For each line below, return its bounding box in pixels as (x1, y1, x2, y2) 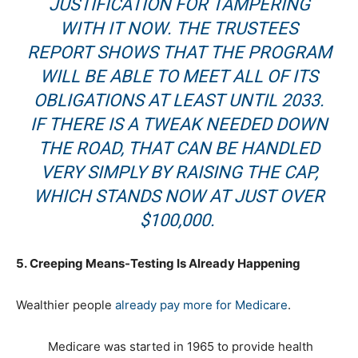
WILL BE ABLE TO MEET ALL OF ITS (40, 66, 318, 87)
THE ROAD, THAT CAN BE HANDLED (38, 138, 320, 159)
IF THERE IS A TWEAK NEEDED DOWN (30, 114, 328, 135)
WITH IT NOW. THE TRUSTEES (60, 18, 298, 39)
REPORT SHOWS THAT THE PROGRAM (26, 42, 332, 63)
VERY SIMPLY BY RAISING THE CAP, (40, 162, 318, 183)
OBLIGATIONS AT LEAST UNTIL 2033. (34, 90, 324, 111)
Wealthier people (16, 297, 115, 313)
